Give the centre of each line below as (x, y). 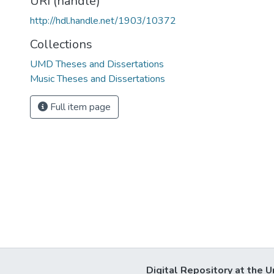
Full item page (79, 107)
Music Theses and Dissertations (98, 79)
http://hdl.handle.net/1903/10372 (103, 21)
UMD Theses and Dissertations (97, 64)
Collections (61, 44)
